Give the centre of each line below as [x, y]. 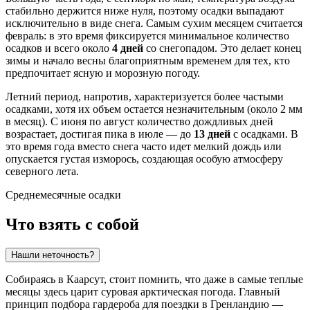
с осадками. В [264, 134]
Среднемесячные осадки [63, 195]
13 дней [212, 134]
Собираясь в [36, 280]
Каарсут [85, 280]
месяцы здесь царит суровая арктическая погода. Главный [143, 292]
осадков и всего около [59, 48]
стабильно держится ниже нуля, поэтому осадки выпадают [145, 11]
